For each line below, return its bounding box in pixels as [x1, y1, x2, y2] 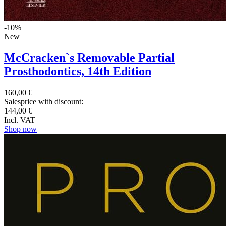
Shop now [4, 125, 37, 134]
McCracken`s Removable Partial [4, 51, 175, 65]
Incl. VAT [4, 116, 35, 125]
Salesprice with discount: [4, 97, 83, 106]
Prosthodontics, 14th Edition [4, 65, 151, 78]
